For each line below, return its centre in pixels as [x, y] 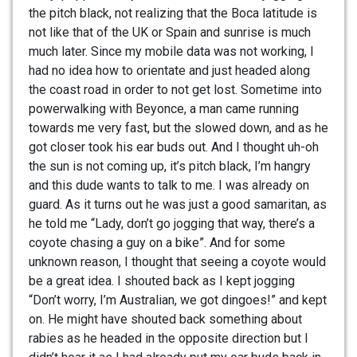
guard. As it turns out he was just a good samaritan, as [178, 205]
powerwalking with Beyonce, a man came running [164, 109]
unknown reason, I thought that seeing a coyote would [177, 262]
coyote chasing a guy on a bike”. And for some [157, 243]
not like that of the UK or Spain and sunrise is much [170, 33]
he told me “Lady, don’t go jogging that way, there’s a [172, 224]
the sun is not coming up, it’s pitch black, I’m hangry [170, 167]
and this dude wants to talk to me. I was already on [169, 186]
